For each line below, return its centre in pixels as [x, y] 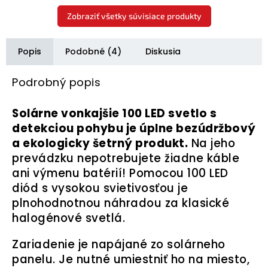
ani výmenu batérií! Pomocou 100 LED [120, 173]
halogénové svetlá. [68, 218]
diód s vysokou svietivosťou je [100, 188]
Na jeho [211, 144]
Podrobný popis [56, 83]
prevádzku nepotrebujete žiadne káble [126, 159]
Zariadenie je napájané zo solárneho [119, 245]
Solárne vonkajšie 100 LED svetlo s [114, 114]
